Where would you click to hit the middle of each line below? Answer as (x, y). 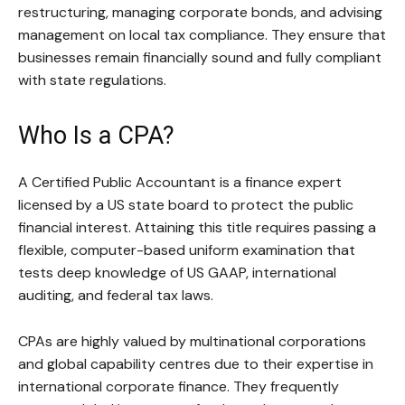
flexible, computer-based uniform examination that (187, 250)
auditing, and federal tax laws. (118, 296)
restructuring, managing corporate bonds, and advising (200, 13)
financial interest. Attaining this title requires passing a (197, 228)
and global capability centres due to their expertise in (196, 364)
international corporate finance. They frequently (179, 387)
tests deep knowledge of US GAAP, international (177, 273)
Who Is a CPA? (96, 136)
